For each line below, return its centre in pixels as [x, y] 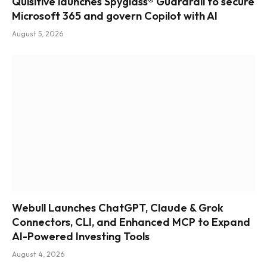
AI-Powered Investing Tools [81, 237]
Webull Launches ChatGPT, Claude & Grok [118, 208]
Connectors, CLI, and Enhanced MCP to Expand [131, 222]
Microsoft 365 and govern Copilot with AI [115, 15]
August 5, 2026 [38, 33]
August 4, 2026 [38, 254]
